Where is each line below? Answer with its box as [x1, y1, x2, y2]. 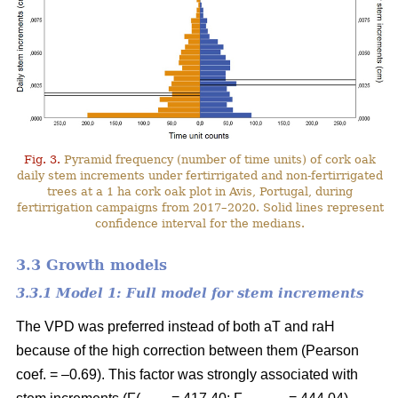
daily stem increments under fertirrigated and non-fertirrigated [17, 168, 384, 182]
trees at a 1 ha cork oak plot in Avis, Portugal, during [47, 184, 354, 198]
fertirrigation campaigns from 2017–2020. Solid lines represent [16, 200, 384, 214]
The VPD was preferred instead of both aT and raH [16, 318, 335, 334]
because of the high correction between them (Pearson [16, 342, 359, 358]
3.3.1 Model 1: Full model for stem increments [16, 284, 363, 301]
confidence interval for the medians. [95, 216, 306, 230]
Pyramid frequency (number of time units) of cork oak [60, 152, 377, 166]
